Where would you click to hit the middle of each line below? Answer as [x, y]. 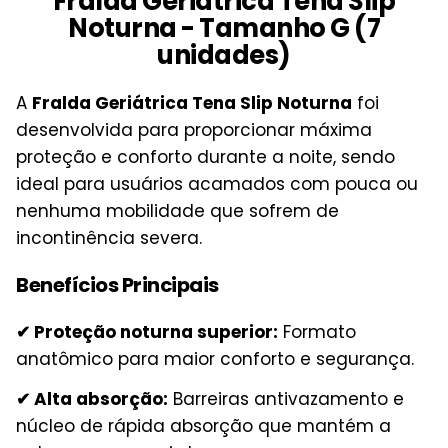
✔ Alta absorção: [92, 398]
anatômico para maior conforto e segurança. [215, 359]
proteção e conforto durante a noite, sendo [205, 157]
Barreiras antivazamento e [286, 398]
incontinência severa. [109, 238]
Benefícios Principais [117, 285]
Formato [317, 332]
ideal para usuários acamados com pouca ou [217, 184]
